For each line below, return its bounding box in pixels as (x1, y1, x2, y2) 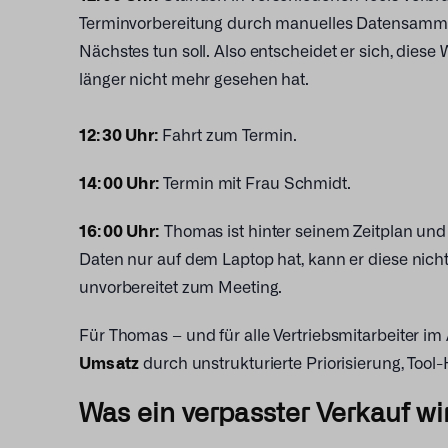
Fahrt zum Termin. (162, 123, 297, 144)
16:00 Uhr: (79, 219, 160, 240)
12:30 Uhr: (79, 123, 163, 144)
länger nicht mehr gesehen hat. (79, 67, 309, 88)
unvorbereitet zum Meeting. (79, 275, 283, 296)
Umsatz (79, 351, 140, 372)
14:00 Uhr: (79, 171, 164, 192)
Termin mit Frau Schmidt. (163, 171, 351, 192)
